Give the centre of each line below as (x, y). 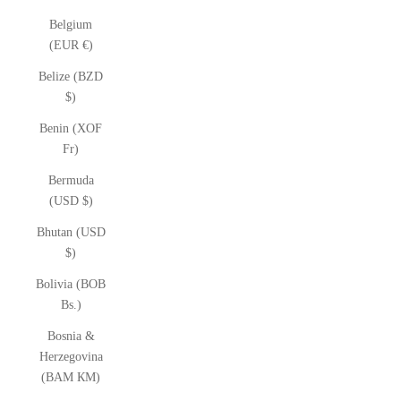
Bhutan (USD (71, 232)
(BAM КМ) (71, 377)
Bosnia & (71, 336)
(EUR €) (71, 45)
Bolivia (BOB (71, 284)
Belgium (71, 25)
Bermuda (71, 180)
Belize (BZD (71, 77)
